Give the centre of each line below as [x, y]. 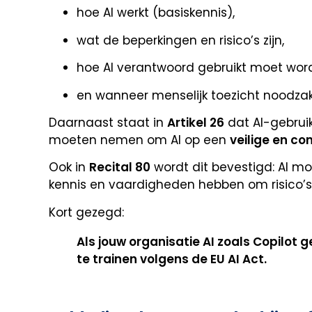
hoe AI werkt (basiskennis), [156, 13]
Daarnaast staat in [108, 122]
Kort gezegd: [86, 212]
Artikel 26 [196, 122]
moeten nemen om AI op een [139, 140]
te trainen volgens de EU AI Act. [172, 259]
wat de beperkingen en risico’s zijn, [180, 40]
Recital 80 [120, 167]
